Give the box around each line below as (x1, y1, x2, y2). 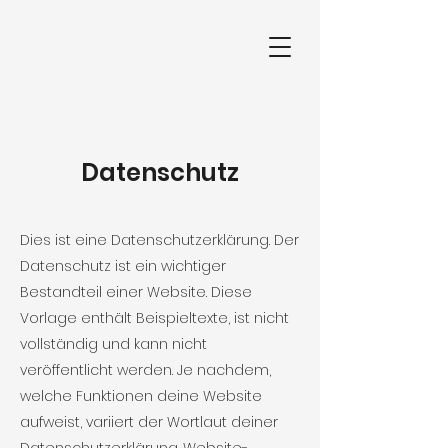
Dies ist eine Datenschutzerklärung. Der (20, 230, 299, 250)
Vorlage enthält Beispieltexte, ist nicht (20, 308, 289, 328)
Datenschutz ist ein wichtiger (20, 256, 226, 276)
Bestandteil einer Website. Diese (20, 282, 252, 302)
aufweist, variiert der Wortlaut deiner (20, 412, 278, 432)
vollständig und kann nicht (20, 334, 207, 354)
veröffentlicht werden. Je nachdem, (20, 360, 271, 380)
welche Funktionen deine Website (20, 386, 262, 406)
